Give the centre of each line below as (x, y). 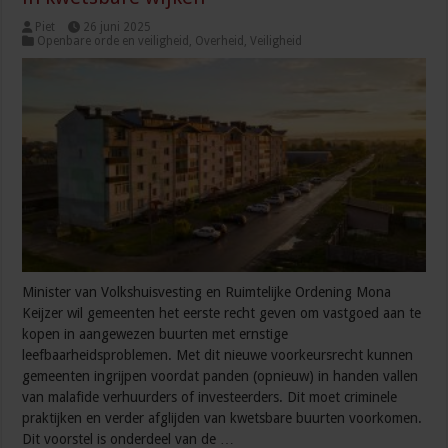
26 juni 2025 (117, 26)
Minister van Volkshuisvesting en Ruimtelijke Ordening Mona (207, 292)
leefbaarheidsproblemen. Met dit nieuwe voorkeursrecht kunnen (218, 355)
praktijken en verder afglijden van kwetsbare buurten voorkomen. (222, 418)
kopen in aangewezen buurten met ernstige (155, 334)
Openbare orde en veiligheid (113, 40)
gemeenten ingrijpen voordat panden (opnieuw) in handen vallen (220, 376)
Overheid (220, 40)
